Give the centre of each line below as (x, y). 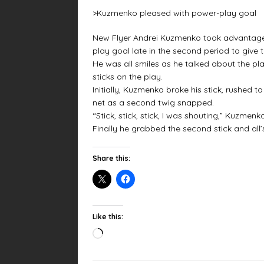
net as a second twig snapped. (153, 103)
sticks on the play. (128, 77)
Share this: (111, 159)
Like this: (108, 217)
